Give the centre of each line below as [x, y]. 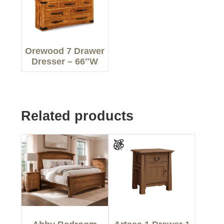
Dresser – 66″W [65, 61]
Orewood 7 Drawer [65, 51]
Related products [77, 116]
